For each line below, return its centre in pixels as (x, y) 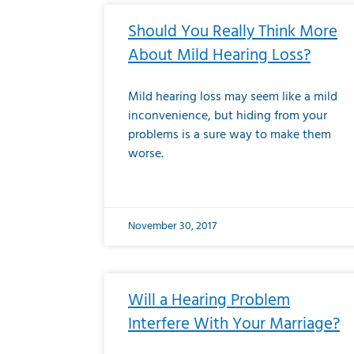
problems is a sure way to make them (230, 135)
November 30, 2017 (172, 226)
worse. (146, 154)
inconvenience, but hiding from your (228, 116)
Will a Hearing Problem (209, 301)
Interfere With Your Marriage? (234, 324)
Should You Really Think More (233, 32)
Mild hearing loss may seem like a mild (233, 97)
